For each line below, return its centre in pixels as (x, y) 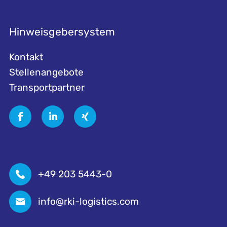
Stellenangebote (46, 72)
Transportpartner (47, 87)
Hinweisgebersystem (62, 32)
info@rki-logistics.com (88, 201)
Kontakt (26, 57)
